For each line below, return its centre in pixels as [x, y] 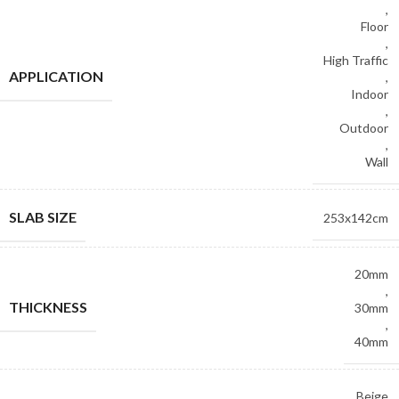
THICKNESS [48, 307]
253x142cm [356, 218]
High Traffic [356, 60]
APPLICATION [56, 76]
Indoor [370, 94]
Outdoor [364, 128]
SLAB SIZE [43, 217]
